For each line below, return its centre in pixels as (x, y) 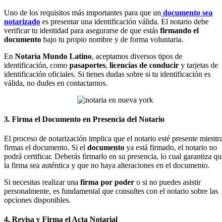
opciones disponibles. (37, 200)
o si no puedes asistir (168, 182)
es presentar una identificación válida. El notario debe (124, 21)
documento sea (187, 12)
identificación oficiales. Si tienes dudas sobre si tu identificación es (107, 74)
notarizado (22, 21)
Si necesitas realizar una (42, 182)
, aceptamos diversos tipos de (137, 56)
